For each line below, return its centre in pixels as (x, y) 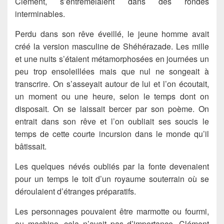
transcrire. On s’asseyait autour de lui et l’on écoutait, (112, 83)
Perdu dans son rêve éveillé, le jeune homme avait (112, 33)
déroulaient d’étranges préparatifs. (75, 191)
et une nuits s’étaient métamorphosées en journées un (112, 58)
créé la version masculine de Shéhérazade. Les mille (112, 46)
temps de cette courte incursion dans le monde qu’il (112, 133)
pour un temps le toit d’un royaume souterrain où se (112, 178)
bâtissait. (31, 146)
